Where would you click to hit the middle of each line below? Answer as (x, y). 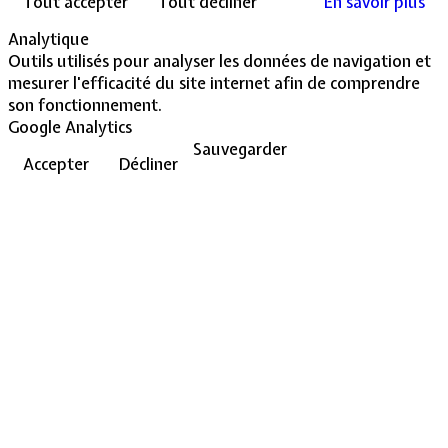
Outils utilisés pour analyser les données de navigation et (219, 60)
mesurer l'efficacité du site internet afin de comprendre (214, 82)
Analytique (48, 38)
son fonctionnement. (85, 104)
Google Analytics (70, 126)
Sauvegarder (240, 148)
